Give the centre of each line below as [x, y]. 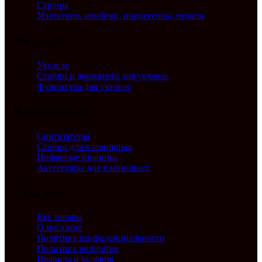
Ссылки [39, 192]
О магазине [60, 227]
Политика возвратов [78, 249]
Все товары [60, 217]
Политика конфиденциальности [101, 238]
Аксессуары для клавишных [93, 167]
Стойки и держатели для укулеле [103, 75]
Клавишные [52, 111]
